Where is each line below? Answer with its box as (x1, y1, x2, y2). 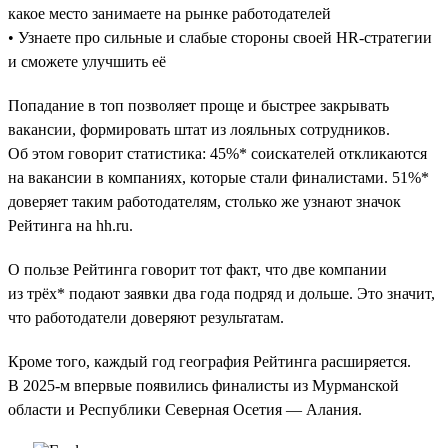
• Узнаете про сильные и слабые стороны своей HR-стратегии (8, 28, 432, 46)
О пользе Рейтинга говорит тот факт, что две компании (8, 260, 387, 278)
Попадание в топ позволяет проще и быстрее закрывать (8, 96, 389, 114)
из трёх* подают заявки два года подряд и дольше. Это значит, (8, 284, 435, 302)
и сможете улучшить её (8, 52, 166, 70)
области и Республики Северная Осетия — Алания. (8, 400, 362, 418)
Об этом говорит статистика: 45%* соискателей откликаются (8, 144, 427, 162)
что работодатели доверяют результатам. (8, 308, 284, 326)
